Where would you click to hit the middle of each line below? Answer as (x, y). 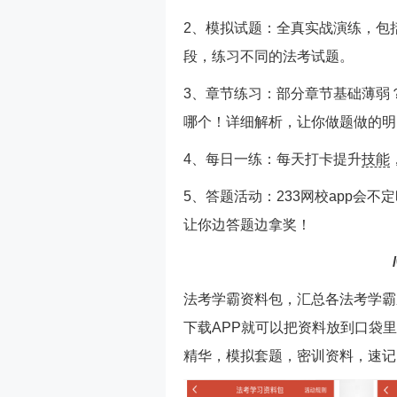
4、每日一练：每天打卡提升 (272, 159)
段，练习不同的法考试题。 (269, 56)
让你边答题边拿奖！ (247, 225)
